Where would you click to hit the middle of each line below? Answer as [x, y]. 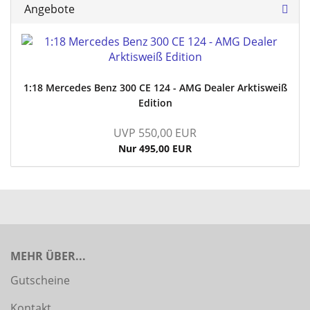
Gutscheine [40, 280]
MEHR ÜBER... [48, 256]
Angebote [48, 9]
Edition [155, 103]
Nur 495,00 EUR [155, 148]
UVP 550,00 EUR [155, 133]
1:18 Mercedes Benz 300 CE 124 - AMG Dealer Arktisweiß [155, 88]
